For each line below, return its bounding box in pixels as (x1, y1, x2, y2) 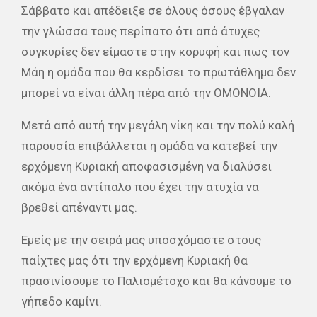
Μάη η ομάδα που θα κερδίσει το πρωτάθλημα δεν (21, 64, 296, 79)
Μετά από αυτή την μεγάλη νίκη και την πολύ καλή (21, 117, 294, 132)
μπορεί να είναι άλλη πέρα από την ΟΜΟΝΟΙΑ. (21, 85, 271, 100)
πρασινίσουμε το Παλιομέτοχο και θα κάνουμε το (21, 273, 292, 288)
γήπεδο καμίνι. (21, 294, 102, 309)
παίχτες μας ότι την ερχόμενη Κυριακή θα (21, 253, 248, 267)
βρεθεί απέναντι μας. (21, 200, 137, 214)
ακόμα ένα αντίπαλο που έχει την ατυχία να (21, 179, 259, 194)
